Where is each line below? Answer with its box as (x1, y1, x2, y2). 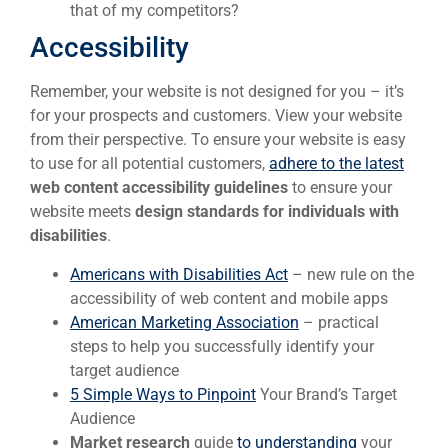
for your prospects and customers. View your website (30, 106, 402, 126)
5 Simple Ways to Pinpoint (70, 384, 256, 404)
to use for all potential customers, (30, 154, 269, 174)
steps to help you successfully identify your (70, 336, 374, 356)
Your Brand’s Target (256, 384, 397, 404)
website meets (30, 202, 135, 222)
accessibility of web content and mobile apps (70, 288, 388, 308)
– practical (299, 312, 379, 332)
